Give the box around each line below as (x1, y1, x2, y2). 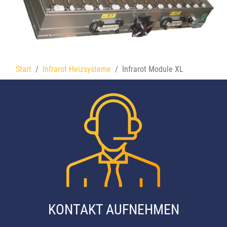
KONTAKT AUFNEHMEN (48, 201, 179, 218)
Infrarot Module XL (122, 64, 183, 74)
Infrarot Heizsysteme (43, 64, 111, 74)
